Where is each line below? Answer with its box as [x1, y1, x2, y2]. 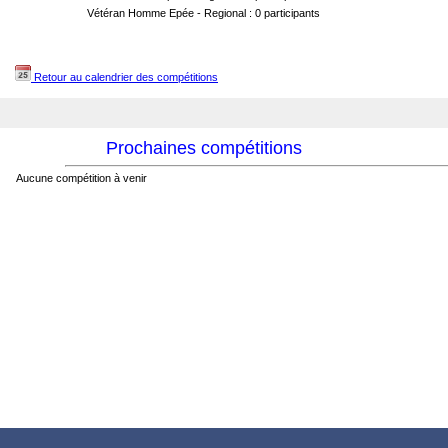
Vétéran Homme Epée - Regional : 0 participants [87, 7, 320, 19]
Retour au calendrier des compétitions [31, 71, 218, 83]
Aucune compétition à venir [16, 172, 147, 184]
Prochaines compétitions [106, 138, 302, 158]
